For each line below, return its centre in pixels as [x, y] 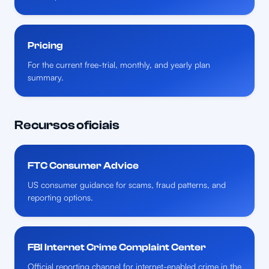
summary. [46, 77]
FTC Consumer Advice [83, 166]
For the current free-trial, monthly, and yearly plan [119, 65]
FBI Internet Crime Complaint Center [117, 247]
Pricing [45, 46]
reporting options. [60, 198]
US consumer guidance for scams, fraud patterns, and [127, 185]
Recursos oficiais [67, 125]
